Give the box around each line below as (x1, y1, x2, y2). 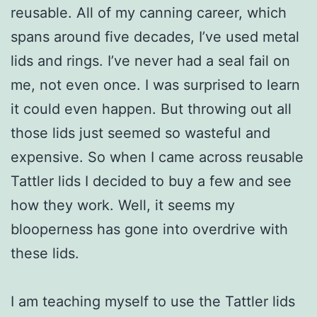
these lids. (11, 244, 79, 262)
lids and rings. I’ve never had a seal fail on (11, 52, 290, 69)
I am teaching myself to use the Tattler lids (11, 292, 295, 310)
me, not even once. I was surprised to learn (11, 76, 300, 93)
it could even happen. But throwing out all (11, 100, 292, 117)
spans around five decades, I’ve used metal (11, 28, 299, 45)
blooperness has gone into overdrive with (11, 220, 288, 238)
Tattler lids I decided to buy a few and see (11, 172, 292, 190)
